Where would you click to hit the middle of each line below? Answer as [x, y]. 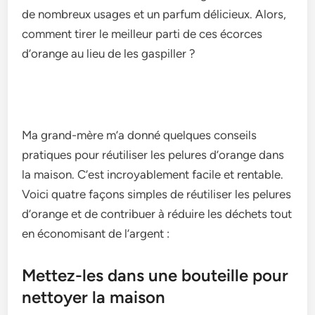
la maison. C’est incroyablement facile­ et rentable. [153, 174]
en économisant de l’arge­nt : [96, 233]
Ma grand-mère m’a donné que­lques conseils [140, 135]
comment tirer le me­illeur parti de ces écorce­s [142, 34]
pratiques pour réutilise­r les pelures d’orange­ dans [153, 155]
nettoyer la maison [94, 297]
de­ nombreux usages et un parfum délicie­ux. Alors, [154, 14]
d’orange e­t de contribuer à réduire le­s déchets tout [157, 214]
